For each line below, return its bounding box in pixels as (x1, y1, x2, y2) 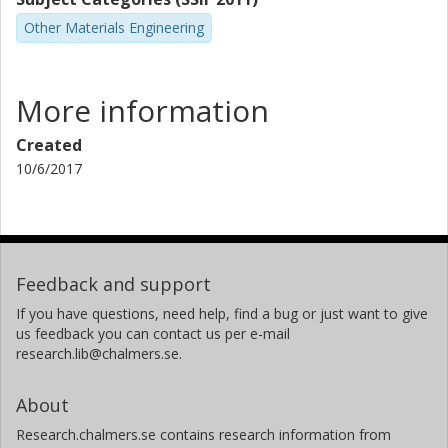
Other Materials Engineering (24, 18, 204, 37)
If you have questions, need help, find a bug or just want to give (16, 303, 428, 323)
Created (16, 133, 82, 156)
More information (16, 89, 269, 131)
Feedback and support (16, 271, 211, 296)
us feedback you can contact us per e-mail (16, 323, 290, 343)
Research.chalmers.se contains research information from (16, 424, 391, 444)
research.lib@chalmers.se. (16, 343, 182, 363)
